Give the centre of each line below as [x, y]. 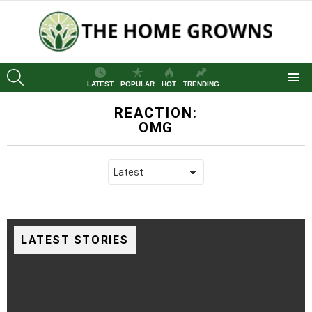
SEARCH [40, 70]
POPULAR [138, 84]
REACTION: [156, 113]
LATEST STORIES [75, 240]
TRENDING [201, 84]
